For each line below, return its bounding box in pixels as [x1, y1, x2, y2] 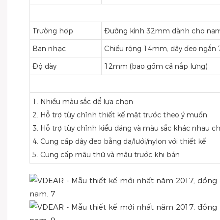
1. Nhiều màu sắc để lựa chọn [32, 97, 133, 106]
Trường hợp [32, 27, 73, 35]
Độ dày [32, 62, 56, 71]
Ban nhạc [32, 44, 66, 53]
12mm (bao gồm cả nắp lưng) [104, 62, 208, 71]
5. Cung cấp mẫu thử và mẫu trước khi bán [32, 150, 180, 159]
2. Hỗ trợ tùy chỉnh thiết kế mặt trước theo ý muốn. [32, 110, 209, 119]
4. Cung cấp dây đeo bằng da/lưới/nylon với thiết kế [32, 137, 206, 146]
